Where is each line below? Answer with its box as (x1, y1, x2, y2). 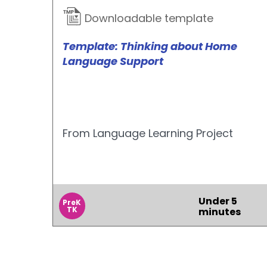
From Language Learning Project (62, 126, 233, 141)
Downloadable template (81, 11, 213, 26)
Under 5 (198, 194, 237, 208)
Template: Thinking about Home (62, 39, 237, 54)
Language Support (62, 54, 163, 69)
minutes (198, 205, 241, 219)
